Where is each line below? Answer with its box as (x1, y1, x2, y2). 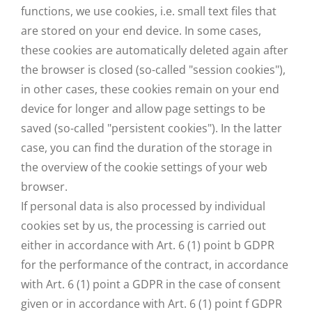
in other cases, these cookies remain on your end (21, 81, 279, 97)
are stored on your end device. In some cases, (21, 23, 261, 38)
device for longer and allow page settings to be (21, 101, 265, 116)
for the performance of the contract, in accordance (21, 257, 288, 272)
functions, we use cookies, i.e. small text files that (21, 3, 276, 19)
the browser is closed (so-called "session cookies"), (21, 62, 286, 77)
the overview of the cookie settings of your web (21, 159, 267, 175)
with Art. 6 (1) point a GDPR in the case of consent (21, 276, 281, 292)
